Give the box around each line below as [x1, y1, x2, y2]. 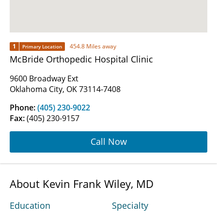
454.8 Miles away [70, 42, 116, 51]
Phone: [10, 102, 37, 113]
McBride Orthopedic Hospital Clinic [10, 53, 153, 65]
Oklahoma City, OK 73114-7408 [10, 83, 121, 94]
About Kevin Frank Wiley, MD [10, 176, 154, 191]
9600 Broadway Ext [10, 73, 78, 84]
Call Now [90, 136, 127, 148]
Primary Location [22, 43, 62, 50]
